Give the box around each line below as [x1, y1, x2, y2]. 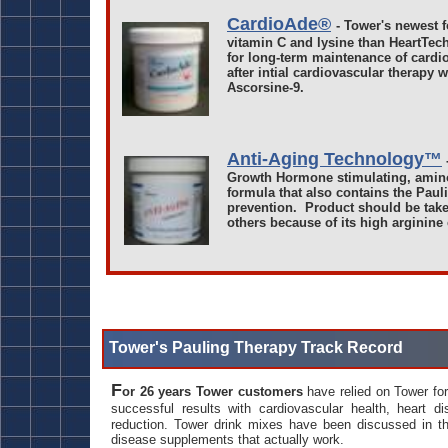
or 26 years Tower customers [122, 384, 308, 399]
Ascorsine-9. [227, 80, 304, 95]
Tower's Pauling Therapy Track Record [109, 339, 403, 356]
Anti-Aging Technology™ [227, 149, 442, 169]
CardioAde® [227, 14, 331, 34]
